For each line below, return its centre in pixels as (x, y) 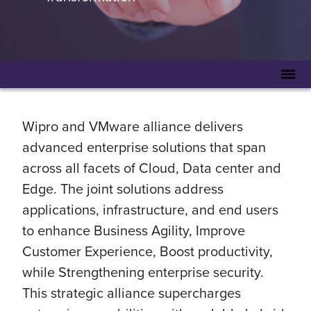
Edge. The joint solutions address (123, 188)
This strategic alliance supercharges (132, 293)
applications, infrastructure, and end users (150, 209)
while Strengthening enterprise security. (143, 272)
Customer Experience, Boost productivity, (148, 251)
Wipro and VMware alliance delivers (133, 126)
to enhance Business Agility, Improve (134, 230)
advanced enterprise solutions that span (144, 147)
